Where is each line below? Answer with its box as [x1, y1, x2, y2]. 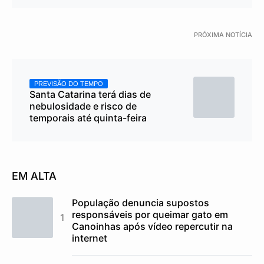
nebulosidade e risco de [29, 100, 137, 113]
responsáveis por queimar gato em [72, 209, 228, 221]
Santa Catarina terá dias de [29, 88, 151, 101]
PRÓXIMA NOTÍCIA [194, 31, 252, 39]
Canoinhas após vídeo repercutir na [72, 220, 233, 233]
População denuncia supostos [72, 197, 209, 209]
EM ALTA [12, 170, 57, 183]
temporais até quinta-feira [29, 112, 147, 124]
